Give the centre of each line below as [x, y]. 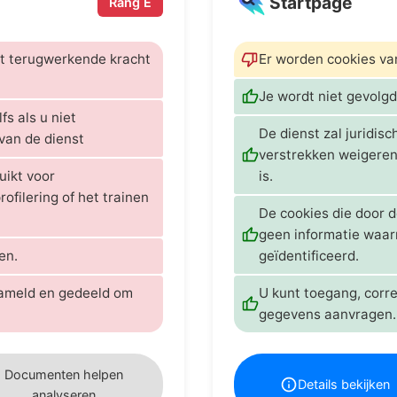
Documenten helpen [64, 374]
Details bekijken [344, 385]
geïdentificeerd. [309, 255]
